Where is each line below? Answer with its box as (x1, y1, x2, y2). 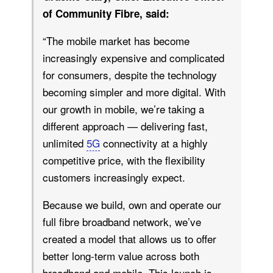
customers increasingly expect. (43, 169, 185, 185)
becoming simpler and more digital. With (43, 84, 225, 99)
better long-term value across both (43, 248, 199, 263)
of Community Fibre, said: (43, 6, 169, 21)
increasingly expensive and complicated (43, 50, 224, 65)
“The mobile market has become (43, 33, 190, 48)
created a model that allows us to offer (43, 231, 216, 246)
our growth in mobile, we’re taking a (43, 101, 204, 116)
